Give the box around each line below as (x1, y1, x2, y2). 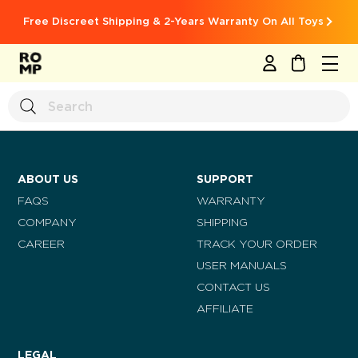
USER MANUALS (197, 261, 287, 272)
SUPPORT (197, 174, 253, 185)
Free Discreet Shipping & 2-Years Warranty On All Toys (23, 15, 324, 27)
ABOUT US (18, 174, 78, 185)
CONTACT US (197, 282, 270, 293)
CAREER (18, 239, 65, 250)
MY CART (288, 74, 349, 89)
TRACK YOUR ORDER (197, 239, 317, 250)
